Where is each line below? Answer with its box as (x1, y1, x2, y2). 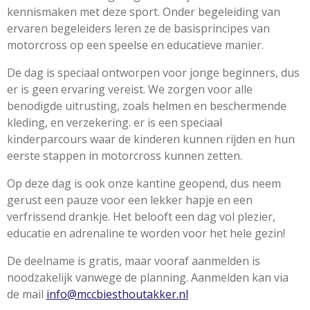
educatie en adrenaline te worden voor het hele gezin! (7, 225, 285, 241)
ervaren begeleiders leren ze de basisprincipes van (7, 20, 270, 36)
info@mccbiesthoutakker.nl (46, 286, 188, 302)
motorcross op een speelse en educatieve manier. (7, 37, 264, 53)
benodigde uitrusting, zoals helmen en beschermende (7, 98, 286, 113)
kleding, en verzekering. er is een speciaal (7, 114, 222, 130)
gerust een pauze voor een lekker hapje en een (7, 192, 253, 208)
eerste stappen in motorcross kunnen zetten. (7, 147, 242, 163)
